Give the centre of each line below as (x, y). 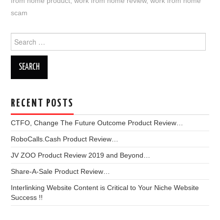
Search (22, 37)
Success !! (27, 197)
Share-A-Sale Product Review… (61, 171)
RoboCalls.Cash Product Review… (65, 139)
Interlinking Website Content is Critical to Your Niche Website (105, 188)
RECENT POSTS (42, 104)
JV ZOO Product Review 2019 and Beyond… (81, 155)
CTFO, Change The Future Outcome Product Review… (97, 123)
